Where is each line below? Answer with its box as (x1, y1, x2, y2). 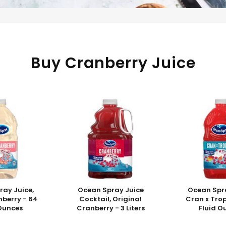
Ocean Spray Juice (77, 185, 144, 195)
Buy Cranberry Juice (30, 52, 196, 74)
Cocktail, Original (79, 194, 142, 204)
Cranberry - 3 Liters (76, 203, 145, 213)
